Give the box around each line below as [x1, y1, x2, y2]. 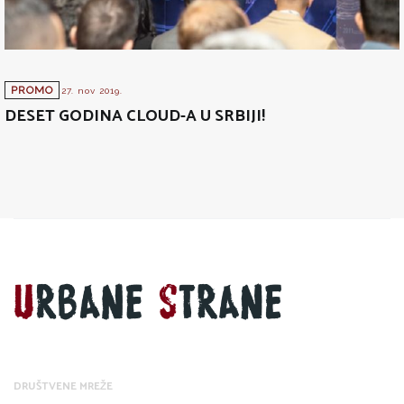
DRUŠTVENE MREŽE [14, 377, 113, 395]
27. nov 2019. [61, 85, 123, 96]
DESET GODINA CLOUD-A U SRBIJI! [5, 102, 265, 130]
